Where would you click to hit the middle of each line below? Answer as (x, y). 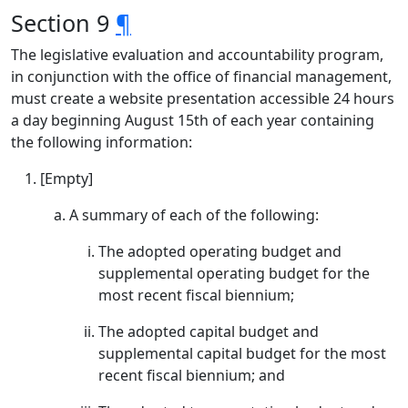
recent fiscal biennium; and (192, 375)
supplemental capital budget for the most (242, 353)
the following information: (102, 142)
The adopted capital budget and (209, 331)
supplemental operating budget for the (234, 273)
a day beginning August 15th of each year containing (193, 120)
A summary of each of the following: (194, 215)
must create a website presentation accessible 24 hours (203, 98)
